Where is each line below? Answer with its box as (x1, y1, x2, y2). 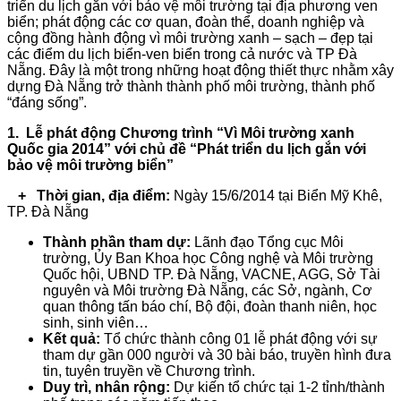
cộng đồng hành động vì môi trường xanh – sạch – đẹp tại (7, 30, 373, 46)
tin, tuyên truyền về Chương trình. (43, 363, 255, 379)
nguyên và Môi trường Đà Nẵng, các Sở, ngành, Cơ (43, 282, 372, 298)
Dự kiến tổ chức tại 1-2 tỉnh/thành (170, 379, 385, 395)
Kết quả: (43, 330, 100, 346)
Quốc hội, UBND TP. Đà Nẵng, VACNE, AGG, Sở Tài (43, 266, 380, 282)
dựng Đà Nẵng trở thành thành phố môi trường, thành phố (7, 78, 375, 94)
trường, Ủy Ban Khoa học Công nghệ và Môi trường (43, 250, 373, 266)
